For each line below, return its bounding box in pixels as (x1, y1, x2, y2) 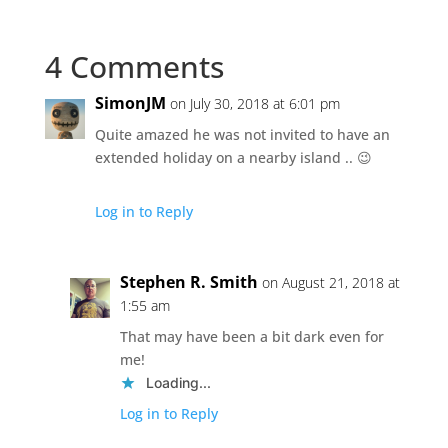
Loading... (145, 373, 211, 391)
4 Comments (44, 45, 224, 87)
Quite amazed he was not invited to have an (94, 124, 390, 144)
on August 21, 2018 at (261, 272, 400, 292)
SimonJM (94, 91, 166, 114)
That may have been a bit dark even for (119, 326, 384, 346)
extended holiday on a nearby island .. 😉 (94, 147, 372, 167)
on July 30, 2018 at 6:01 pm (169, 93, 340, 113)
